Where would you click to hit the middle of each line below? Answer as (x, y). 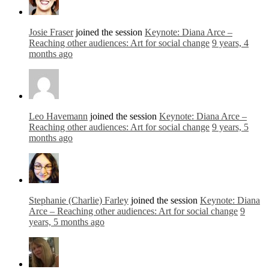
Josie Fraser (51, 32)
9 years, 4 (230, 43)
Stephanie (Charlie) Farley (79, 201)
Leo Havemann (58, 116)
